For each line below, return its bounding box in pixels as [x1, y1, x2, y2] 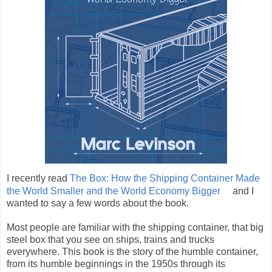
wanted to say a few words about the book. [7, 197, 189, 208]
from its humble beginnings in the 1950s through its [7, 258, 225, 269]
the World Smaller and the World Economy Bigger [7, 185, 220, 196]
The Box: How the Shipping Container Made [70, 172, 260, 183]
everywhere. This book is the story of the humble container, [7, 246, 258, 257]
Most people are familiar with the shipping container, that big [7, 222, 263, 233]
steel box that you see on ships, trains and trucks [7, 234, 214, 245]
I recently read [7, 172, 70, 183]
